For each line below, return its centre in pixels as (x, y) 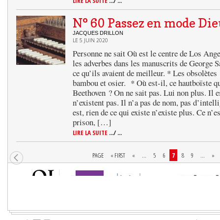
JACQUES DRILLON (98, 33)
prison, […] (92, 122)
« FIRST (118, 155)
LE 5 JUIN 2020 (90, 40)
